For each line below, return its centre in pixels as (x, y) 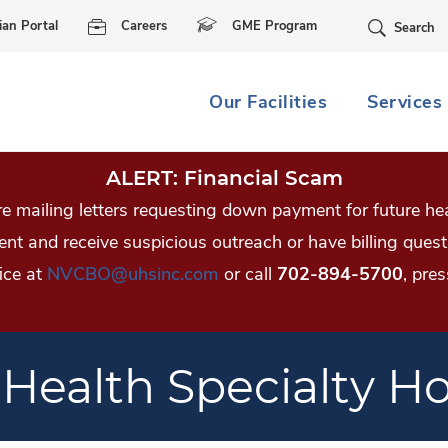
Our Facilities (268, 102)
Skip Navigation (224, 18)
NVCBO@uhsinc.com (133, 274)
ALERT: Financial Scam (224, 178)
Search (414, 28)
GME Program (274, 26)
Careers (144, 26)
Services (404, 102)
